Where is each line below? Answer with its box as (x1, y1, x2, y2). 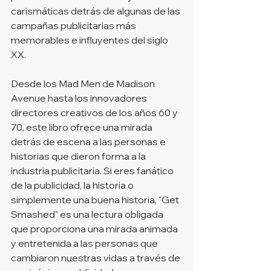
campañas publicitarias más (11, 19, 138, 31)
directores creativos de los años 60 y (11, 106, 180, 119)
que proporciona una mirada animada (11, 222, 180, 235)
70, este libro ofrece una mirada (11, 120, 154, 133)
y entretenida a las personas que (11, 237, 160, 249)
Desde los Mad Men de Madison (11, 77, 157, 90)
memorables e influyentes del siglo (11, 33, 170, 46)
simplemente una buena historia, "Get (11, 193, 181, 206)
